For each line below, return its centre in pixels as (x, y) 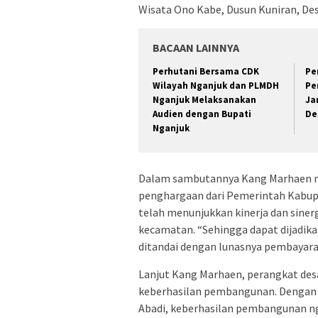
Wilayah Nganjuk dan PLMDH (216, 85)
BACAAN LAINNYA (196, 47)
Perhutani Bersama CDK (206, 71)
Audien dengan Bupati (202, 114)
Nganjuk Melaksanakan (204, 99)
